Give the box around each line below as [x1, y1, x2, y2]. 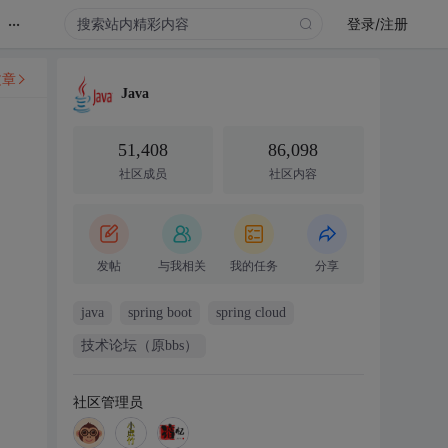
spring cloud [215, 305, 286, 320]
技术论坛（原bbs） [80, 338, 198, 353]
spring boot [127, 305, 192, 320]
